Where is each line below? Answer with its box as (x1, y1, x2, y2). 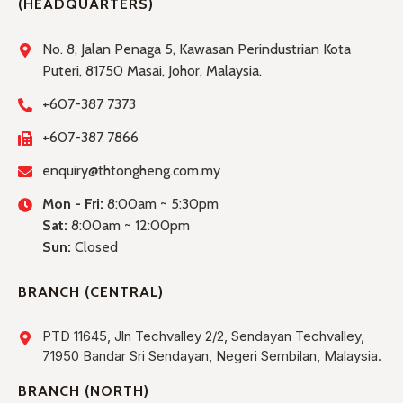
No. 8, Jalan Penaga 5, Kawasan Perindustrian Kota (42, 40, 351, 58)
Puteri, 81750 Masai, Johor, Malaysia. (42, 61, 262, 79)
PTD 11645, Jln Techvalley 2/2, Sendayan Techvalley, (42, 327, 364, 345)
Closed (71, 237, 118, 255)
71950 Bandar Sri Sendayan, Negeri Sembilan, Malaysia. (42, 346, 381, 364)
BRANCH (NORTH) (18, 381, 149, 399)
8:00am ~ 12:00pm (67, 216, 190, 234)
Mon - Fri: (42, 194, 103, 212)
